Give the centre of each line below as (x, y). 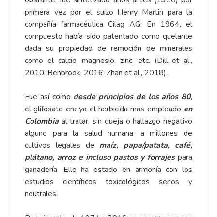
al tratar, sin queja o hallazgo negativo (125, 121)
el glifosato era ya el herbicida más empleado (104, 109)
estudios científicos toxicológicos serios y (108, 182)
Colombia (42, 121)
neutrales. (41, 194)
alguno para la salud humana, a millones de (108, 133)
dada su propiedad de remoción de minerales (108, 49)
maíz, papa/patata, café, (146, 146)
